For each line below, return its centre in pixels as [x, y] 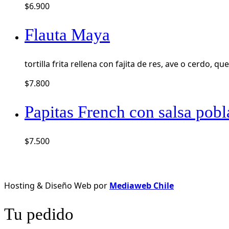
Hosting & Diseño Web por [57, 185]
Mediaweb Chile [142, 185]
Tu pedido [39, 214]
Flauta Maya [67, 35]
